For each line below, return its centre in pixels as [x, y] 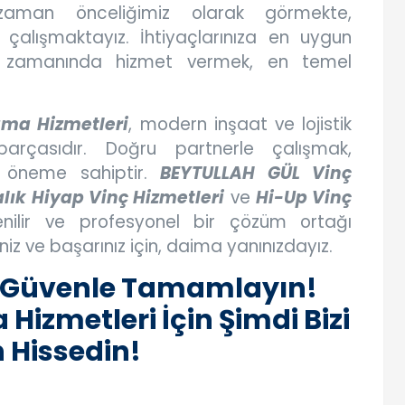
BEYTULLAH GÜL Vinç [256, 174]
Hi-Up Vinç [304, 198]
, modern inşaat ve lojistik [240, 125]
